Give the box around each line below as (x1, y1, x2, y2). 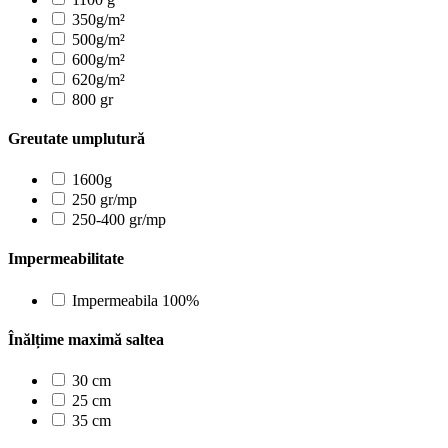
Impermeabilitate (8, 250, 124, 268)
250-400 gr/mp (72, 211, 166, 229)
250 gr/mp (72, 191, 137, 209)
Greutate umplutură (8, 129, 145, 147)
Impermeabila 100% (72, 291, 199, 309)
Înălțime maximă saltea (8, 330, 164, 348)
